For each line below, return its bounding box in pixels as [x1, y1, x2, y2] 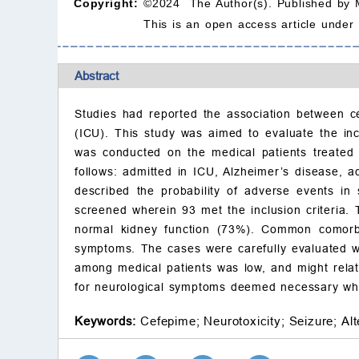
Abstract [75, 69, 119, 83]
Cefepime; [140, 314, 200, 329]
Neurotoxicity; [204, 314, 285, 329]
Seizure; [288, 314, 338, 329]
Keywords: [75, 314, 137, 329]
